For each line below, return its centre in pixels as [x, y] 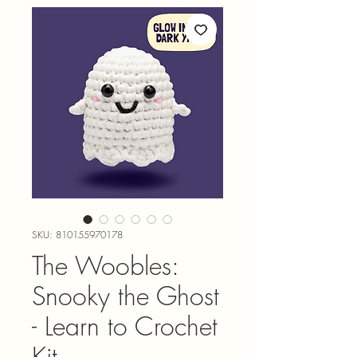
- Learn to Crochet [125, 326]
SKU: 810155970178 [77, 234]
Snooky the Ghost [126, 296]
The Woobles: [105, 265]
